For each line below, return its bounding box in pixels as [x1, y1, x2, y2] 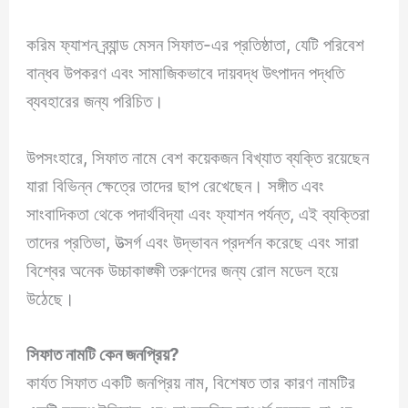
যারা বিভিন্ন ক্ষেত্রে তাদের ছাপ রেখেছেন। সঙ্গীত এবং [26, 174, 325, 197]
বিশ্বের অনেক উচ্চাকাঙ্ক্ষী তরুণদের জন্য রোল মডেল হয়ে [26, 259, 339, 281]
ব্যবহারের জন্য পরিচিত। [26, 90, 165, 113]
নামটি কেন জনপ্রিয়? [62, 343, 180, 366]
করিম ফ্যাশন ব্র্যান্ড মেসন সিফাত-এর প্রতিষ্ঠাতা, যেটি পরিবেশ [26, 34, 365, 56]
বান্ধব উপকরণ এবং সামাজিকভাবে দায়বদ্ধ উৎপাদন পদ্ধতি [26, 62, 345, 85]
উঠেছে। [26, 287, 76, 310]
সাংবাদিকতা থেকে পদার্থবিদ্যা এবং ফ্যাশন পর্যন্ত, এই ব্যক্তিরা [26, 202, 371, 225]
